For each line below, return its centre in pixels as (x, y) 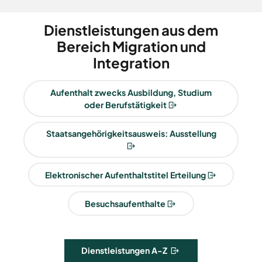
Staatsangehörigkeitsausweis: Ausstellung (131, 134)
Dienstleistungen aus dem (131, 30)
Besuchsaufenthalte (125, 204)
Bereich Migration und (131, 46)
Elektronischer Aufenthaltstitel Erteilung (125, 175)
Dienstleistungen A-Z (125, 251)
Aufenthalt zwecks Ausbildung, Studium (131, 92)
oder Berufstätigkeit (125, 104)
